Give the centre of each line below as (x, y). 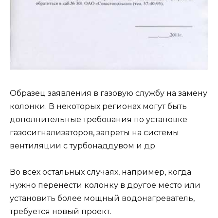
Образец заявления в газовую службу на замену (109, 93)
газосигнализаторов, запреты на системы (94, 132)
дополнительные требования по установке (99, 119)
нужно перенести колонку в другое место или (105, 185)
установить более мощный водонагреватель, (102, 198)
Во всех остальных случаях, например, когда (100, 172)
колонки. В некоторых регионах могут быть (98, 106)
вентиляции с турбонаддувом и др (82, 145)
